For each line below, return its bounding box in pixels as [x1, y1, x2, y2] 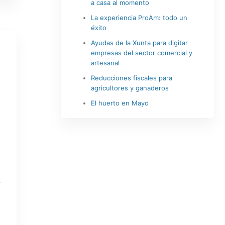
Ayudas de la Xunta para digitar [90, 39, 188, 47]
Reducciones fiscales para [90, 74, 172, 82]
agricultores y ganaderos [90, 84, 169, 92]
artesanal [90, 59, 120, 67]
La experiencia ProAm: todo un [90, 14, 187, 22]
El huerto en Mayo [90, 99, 149, 107]
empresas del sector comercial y [90, 49, 192, 57]
